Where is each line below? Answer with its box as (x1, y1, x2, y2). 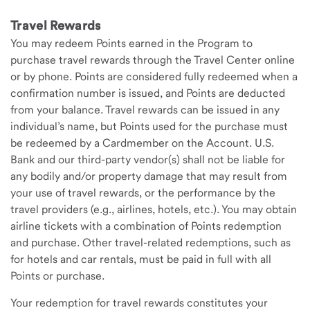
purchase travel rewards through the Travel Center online (10, 53, 295, 66)
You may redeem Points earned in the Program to (10, 37, 253, 50)
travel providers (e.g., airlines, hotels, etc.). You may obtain (10, 203, 297, 216)
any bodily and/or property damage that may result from (10, 170, 287, 183)
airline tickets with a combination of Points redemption (10, 219, 282, 232)
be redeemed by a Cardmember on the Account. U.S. (10, 136, 274, 149)
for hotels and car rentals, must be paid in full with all (10, 253, 271, 266)
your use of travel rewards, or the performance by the (10, 186, 275, 199)
